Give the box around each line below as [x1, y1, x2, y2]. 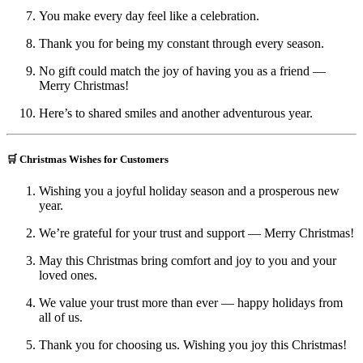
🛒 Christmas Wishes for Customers [6, 152, 169, 165]
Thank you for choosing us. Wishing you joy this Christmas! [39, 337, 347, 352]
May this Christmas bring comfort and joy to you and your [39, 253, 336, 267]
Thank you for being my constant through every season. [39, 36, 324, 50]
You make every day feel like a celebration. [39, 8, 259, 23]
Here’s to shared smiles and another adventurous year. [39, 105, 313, 120]
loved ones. [39, 267, 97, 282]
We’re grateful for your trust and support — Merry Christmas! [39, 225, 354, 240]
